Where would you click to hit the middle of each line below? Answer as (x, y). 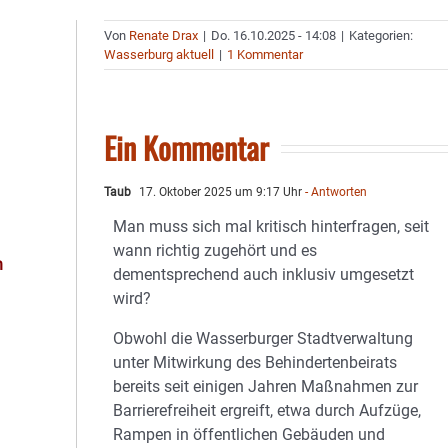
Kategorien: (381, 35)
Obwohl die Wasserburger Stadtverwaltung (263, 338)
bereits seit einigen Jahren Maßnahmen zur (266, 386)
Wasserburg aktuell (159, 54)
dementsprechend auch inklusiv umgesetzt (264, 274)
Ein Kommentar (187, 147)
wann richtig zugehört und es (215, 250)
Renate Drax (164, 35)
